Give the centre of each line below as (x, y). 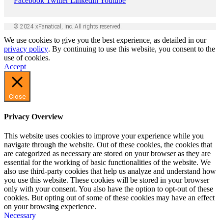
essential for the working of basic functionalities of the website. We (107, 162)
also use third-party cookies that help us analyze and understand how (110, 171)
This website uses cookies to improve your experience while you (104, 136)
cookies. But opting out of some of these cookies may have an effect (109, 197)
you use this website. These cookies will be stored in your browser (107, 180)
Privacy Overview (34, 116)
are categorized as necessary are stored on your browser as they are (107, 153)
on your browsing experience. (50, 206)
